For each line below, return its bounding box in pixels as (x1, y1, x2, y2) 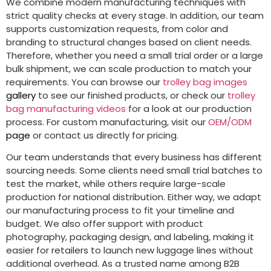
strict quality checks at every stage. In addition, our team (6, 8, 264, 22)
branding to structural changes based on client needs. (6, 35, 252, 48)
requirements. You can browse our (6, 75, 163, 88)
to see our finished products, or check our (36, 88, 227, 102)
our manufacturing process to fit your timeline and (6, 204, 234, 217)
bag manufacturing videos (6, 102, 126, 115)
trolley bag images (163, 75, 247, 88)
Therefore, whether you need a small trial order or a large (6, 48, 263, 62)
